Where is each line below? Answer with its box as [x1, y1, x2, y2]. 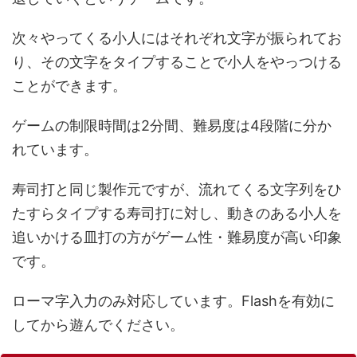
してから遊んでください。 [12, 316, 184, 334]
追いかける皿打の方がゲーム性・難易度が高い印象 [12, 229, 342, 246]
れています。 [12, 141, 98, 159]
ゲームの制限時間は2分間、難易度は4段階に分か [12, 117, 331, 135]
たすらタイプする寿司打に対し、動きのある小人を [12, 205, 342, 222]
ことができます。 [12, 77, 127, 95]
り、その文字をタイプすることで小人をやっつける [12, 53, 342, 71]
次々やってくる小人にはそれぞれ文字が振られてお [12, 29, 342, 47]
